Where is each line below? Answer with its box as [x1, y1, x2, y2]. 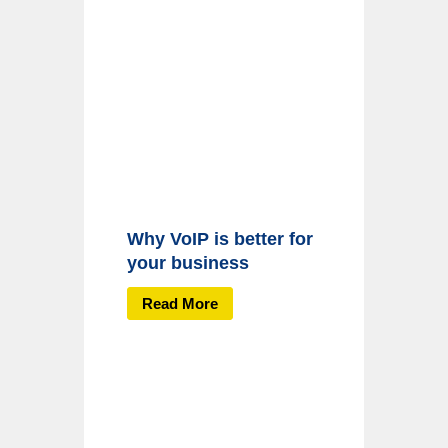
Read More [142, 294, 218, 312]
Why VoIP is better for [127, 229, 313, 250]
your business [127, 253, 249, 274]
